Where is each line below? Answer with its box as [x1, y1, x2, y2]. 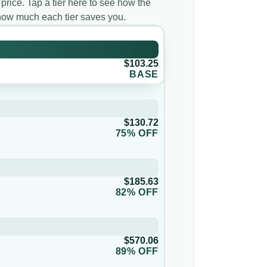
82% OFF [115, 187, 159, 198]
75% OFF [115, 128, 159, 139]
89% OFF [115, 246, 159, 257]
